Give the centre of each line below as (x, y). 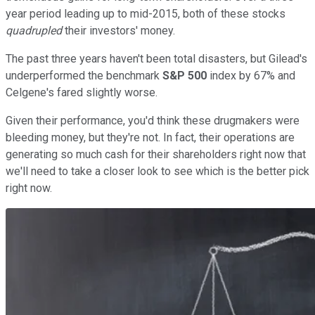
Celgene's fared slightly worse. (82, 92)
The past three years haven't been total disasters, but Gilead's (156, 58)
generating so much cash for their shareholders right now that (156, 154)
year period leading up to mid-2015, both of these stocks (146, 13)
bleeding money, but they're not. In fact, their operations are (150, 137)
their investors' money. (118, 30)
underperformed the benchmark (84, 75)
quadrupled (34, 30)
